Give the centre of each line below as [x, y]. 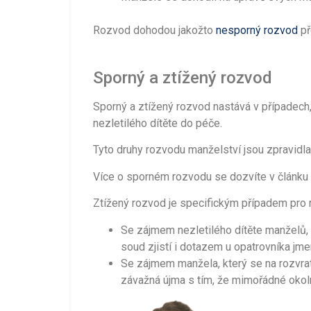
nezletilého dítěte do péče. [158, 124]
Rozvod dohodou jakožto [154, 30]
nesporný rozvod [257, 30]
